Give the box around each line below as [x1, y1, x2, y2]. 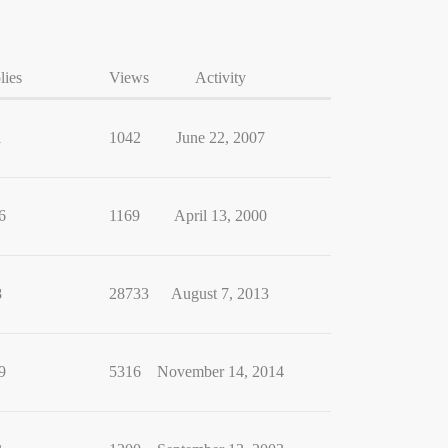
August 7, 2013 [171, 284, 269, 302]
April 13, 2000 [173, 206, 267, 224]
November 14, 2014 [156, 362, 284, 380]
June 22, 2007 [175, 128, 265, 146]
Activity [194, 68, 246, 86]
